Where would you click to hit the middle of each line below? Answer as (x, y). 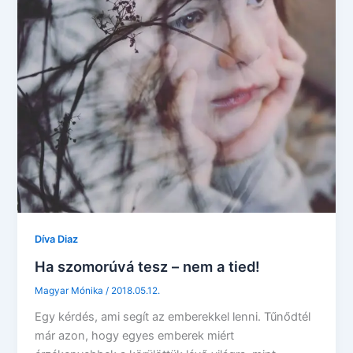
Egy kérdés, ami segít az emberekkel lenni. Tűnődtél (173, 316)
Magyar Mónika (71, 291)
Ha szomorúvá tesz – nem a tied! (148, 267)
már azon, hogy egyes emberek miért (135, 335)
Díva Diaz (57, 240)
